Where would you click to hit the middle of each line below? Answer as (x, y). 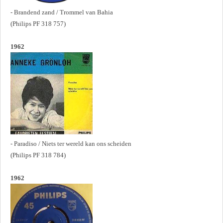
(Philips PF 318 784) (38, 155)
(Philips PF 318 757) (38, 23)
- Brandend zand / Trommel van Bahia (62, 12)
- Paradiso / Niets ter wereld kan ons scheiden (71, 143)
